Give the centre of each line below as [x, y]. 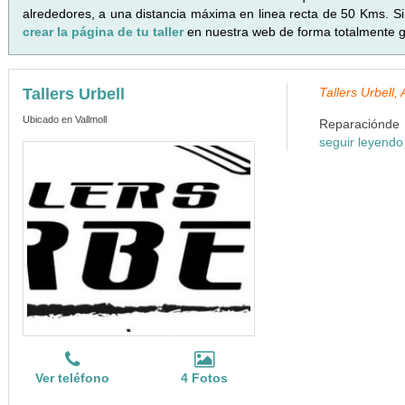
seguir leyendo [361, 142]
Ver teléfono [73, 378]
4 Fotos [205, 378]
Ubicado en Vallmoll [64, 119]
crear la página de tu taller [104, 32]
